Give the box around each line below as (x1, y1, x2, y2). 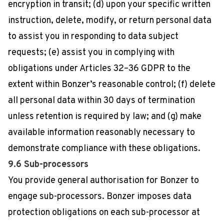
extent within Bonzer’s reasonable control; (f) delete (8, 79, 215, 90)
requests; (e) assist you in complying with (8, 47, 174, 58)
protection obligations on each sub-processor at (8, 207, 200, 218)
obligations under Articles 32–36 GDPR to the (8, 63, 190, 74)
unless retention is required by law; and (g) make (8, 111, 201, 122)
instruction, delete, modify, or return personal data (8, 15, 211, 26)
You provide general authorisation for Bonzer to (8, 175, 199, 186)
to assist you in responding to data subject (8, 31, 178, 42)
